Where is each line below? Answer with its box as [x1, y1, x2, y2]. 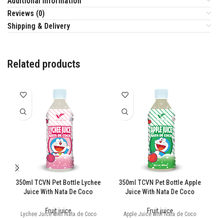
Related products [7, 58, 80, 71]
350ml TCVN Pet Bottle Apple [119, 179, 201, 187]
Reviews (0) [7, 9, 45, 18]
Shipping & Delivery [7, 21, 70, 31]
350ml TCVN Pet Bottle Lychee [16, 179, 101, 187]
